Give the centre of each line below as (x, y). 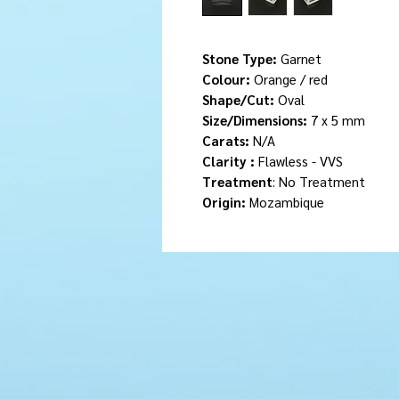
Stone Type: (240, 58)
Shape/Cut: (238, 99)
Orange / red (289, 78)
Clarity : (230, 160)
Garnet (299, 58)
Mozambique (285, 201)
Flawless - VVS (301, 160)
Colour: (226, 78)
